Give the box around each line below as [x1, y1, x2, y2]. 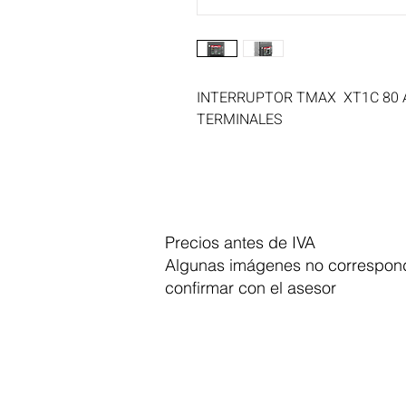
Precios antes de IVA [165, 232, 315, 253]
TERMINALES [197, 109, 282, 130]
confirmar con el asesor [165, 277, 336, 298]
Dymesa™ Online [227, 362, 338, 384]
